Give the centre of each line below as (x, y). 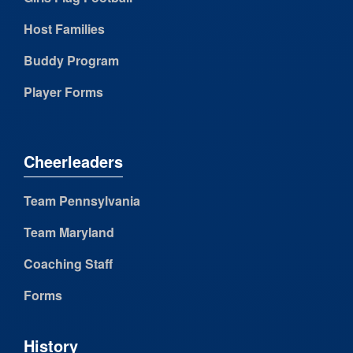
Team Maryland (69, 232)
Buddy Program (71, 61)
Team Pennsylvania (82, 201)
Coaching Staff (68, 264)
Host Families (64, 29)
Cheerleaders (73, 162)
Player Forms (63, 92)
